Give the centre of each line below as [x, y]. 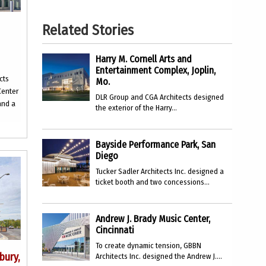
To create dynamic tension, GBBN [148, 246]
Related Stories [88, 30]
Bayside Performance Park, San [156, 145]
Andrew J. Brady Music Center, [153, 219]
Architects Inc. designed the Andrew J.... [159, 256]
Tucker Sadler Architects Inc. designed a [160, 171]
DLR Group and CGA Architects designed [160, 97]
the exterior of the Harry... [136, 108]
